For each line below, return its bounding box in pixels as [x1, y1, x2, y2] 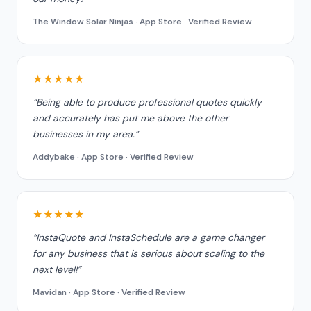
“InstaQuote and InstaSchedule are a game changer [33, 231, 264, 244]
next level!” [33, 263, 81, 276]
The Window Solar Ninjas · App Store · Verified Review [33, 16, 252, 27]
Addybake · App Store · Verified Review [33, 151, 194, 162]
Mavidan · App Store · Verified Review [33, 287, 185, 298]
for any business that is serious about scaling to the [33, 247, 264, 260]
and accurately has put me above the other [33, 112, 228, 124]
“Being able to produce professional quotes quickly [33, 96, 262, 108]
